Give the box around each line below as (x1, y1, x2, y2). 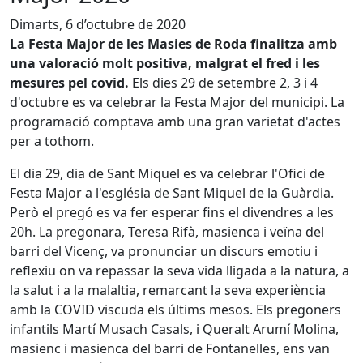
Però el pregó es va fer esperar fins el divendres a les (10, 203, 334, 221)
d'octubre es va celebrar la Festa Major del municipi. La (10, 93, 344, 111)
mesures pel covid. (10, 74, 132, 92)
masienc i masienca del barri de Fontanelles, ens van (10, 340, 330, 357)
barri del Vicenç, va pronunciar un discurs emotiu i (10, 242, 318, 260)
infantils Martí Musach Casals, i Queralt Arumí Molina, (10, 320, 339, 338)
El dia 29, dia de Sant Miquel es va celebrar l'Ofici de (10, 164, 325, 182)
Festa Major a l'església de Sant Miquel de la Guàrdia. (10, 184, 334, 202)
